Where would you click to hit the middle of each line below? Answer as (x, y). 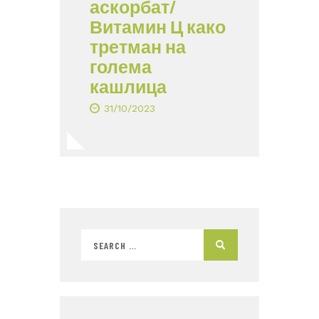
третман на (138, 46)
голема (121, 66)
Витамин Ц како (158, 26)
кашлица (128, 86)
